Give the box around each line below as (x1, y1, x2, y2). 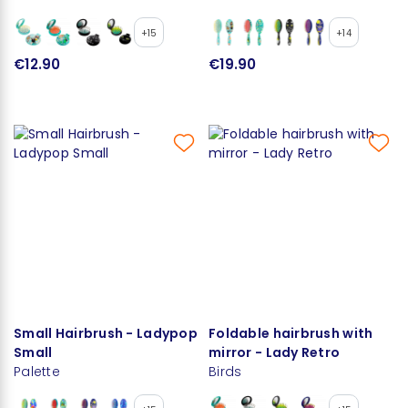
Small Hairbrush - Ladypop (14, 323, 198, 342)
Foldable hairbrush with (209, 323, 373, 342)
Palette (14, 362, 60, 381)
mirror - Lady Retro (209, 342, 341, 362)
